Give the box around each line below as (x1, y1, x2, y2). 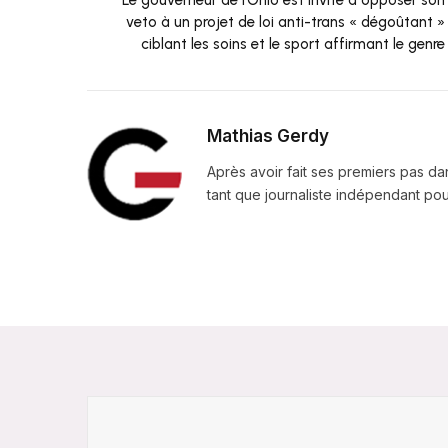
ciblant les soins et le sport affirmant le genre (140, 34, 445, 53)
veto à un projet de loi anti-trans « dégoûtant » (125, 12, 445, 31)
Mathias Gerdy (207, 125, 329, 146)
